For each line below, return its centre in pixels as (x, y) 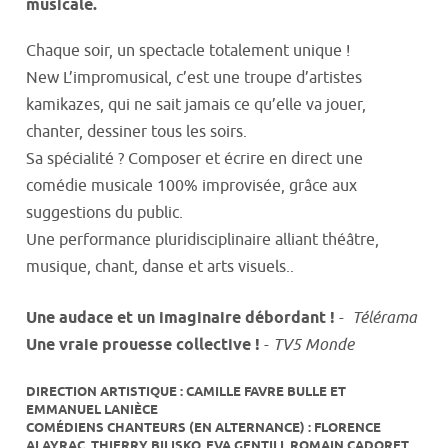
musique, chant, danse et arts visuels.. (160, 266)
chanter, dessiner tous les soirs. (136, 131)
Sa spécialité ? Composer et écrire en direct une (194, 158)
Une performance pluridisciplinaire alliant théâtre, (202, 239)
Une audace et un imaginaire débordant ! (180, 318)
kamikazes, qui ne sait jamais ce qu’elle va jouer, (196, 104)
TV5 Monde (313, 344)
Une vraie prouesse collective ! (143, 345)
